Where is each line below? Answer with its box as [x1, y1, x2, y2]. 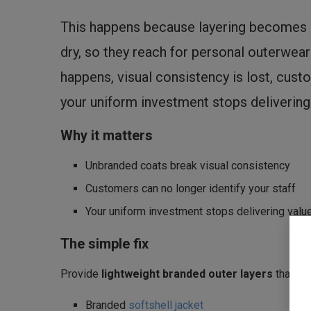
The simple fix [60, 235, 149, 253]
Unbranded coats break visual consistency [85, 159, 290, 173]
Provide [60, 267, 101, 281]
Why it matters [60, 127, 153, 144]
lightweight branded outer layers [101, 267, 273, 281]
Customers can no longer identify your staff [85, 182, 296, 196]
